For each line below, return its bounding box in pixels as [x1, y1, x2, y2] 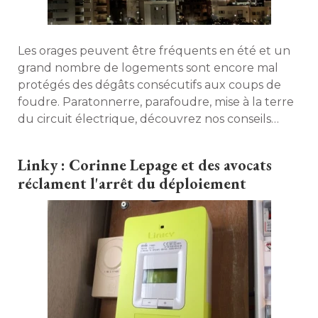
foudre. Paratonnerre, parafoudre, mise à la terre [18, 95, 294, 109]
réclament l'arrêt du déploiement [18, 173, 246, 194]
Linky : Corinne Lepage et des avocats [18, 155, 272, 175]
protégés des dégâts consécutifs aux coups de [18, 78, 281, 92]
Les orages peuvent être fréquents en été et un [18, 44, 290, 57]
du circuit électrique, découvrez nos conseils [18, 112, 271, 126]
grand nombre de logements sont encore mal [18, 61, 278, 75]
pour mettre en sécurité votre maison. [18, 129, 234, 143]
